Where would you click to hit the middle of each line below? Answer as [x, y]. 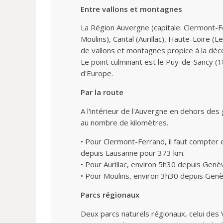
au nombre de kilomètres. [124, 122]
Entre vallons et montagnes [131, 9]
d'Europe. [97, 73]
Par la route [102, 92]
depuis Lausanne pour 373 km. [133, 153]
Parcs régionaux [110, 194]
